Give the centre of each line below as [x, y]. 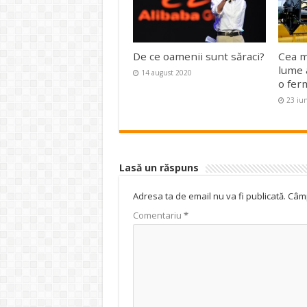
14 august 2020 [166, 73]
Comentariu [158, 216]
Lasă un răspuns [159, 168]
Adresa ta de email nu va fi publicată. [209, 196]
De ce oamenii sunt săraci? [198, 57]
